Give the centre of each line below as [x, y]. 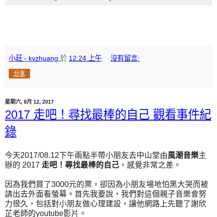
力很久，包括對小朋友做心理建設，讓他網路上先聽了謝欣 [106, 204]
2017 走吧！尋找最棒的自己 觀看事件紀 [108, 115]
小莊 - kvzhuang [33, 58]
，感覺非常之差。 [150, 165]
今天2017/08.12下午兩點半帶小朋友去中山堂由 [86, 155]
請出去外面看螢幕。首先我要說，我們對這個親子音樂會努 [106, 194]
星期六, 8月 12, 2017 [29, 102]
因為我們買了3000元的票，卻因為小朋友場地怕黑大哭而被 [107, 185]
